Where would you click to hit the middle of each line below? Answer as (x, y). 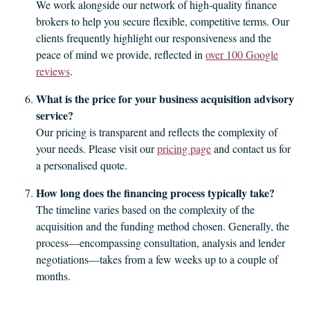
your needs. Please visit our (97, 148)
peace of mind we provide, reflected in (121, 54)
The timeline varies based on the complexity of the (145, 209)
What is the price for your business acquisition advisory (165, 99)
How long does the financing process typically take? (155, 193)
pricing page (184, 148)
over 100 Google (242, 54)
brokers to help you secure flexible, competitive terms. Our (163, 21)
